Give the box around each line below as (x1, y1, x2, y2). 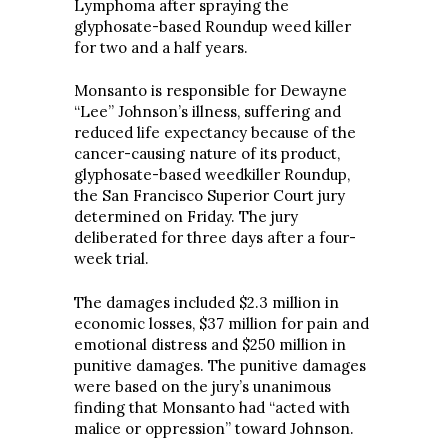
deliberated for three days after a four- (74, 228, 356, 247)
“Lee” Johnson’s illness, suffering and (74, 102, 341, 121)
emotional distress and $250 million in (74, 334, 346, 354)
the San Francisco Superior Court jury (74, 186, 345, 205)
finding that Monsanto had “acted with (74, 397, 350, 417)
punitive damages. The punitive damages (74, 355, 366, 375)
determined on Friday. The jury (74, 207, 298, 226)
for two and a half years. (74, 37, 248, 57)
